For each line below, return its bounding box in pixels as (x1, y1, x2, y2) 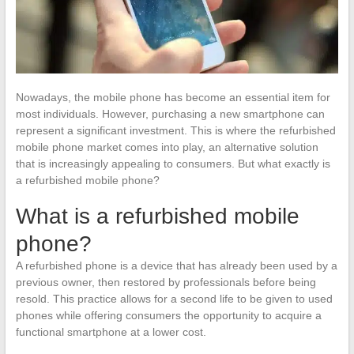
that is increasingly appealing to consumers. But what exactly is (15, 156, 330, 170)
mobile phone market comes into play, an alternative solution (15, 140, 318, 153)
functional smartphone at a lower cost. (15, 325, 206, 338)
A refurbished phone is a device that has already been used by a (15, 258, 337, 272)
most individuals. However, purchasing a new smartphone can (15, 107, 325, 120)
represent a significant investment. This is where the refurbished (15, 123, 336, 137)
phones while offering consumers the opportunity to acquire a (15, 308, 322, 322)
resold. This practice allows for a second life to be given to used (15, 292, 333, 305)
